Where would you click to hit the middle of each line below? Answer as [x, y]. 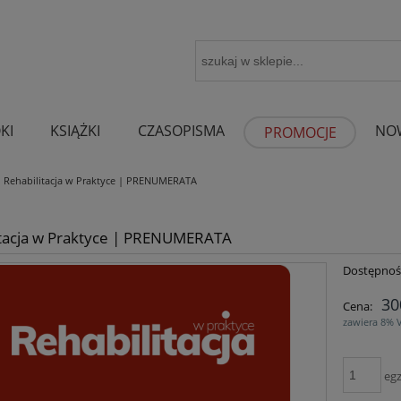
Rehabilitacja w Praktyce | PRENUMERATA [100, 180]
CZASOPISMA [181, 130]
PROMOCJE [300, 132]
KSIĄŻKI [76, 130]
